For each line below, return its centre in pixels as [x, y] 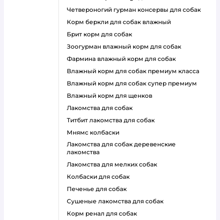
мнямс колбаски [96, 132]
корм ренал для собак [104, 213]
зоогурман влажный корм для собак [126, 46]
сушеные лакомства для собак [117, 201]
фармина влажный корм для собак [124, 59]
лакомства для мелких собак [114, 164]
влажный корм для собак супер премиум [134, 83]
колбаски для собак [100, 177]
